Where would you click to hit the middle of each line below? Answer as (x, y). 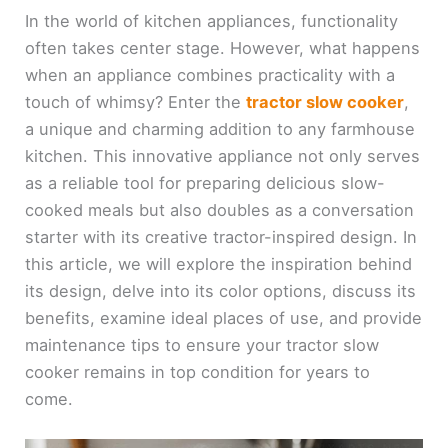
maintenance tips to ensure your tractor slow (202, 344)
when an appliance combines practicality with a (210, 74)
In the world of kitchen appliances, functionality (212, 20)
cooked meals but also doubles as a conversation (220, 209)
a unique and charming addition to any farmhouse (220, 128)
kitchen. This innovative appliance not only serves (223, 155)
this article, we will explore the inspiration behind (219, 263)
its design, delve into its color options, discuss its (221, 290)
